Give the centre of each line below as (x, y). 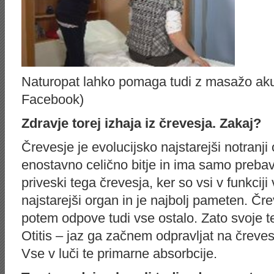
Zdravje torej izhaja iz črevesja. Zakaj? (141, 123)
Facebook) (53, 99)
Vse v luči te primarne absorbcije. (119, 254)
